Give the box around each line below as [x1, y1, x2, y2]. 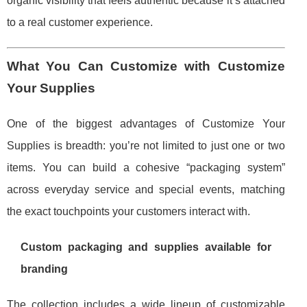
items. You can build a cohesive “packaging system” [7, 162, 285, 174]
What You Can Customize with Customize [7, 59, 285, 74]
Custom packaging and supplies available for [21, 241, 271, 254]
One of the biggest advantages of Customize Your [7, 118, 285, 130]
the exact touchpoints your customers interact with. [7, 206, 250, 218]
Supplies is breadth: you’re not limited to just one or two [7, 140, 285, 152]
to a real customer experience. [7, 16, 153, 29]
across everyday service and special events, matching [7, 184, 285, 196]
